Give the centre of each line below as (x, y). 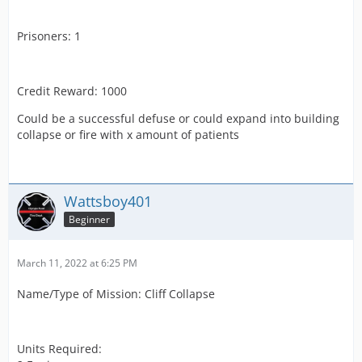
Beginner (89, 220)
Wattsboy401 (108, 201)
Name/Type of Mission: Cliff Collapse (116, 293)
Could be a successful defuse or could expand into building (178, 118)
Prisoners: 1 (49, 36)
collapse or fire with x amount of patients (128, 134)
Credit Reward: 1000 (72, 90)
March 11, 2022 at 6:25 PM (77, 263)
